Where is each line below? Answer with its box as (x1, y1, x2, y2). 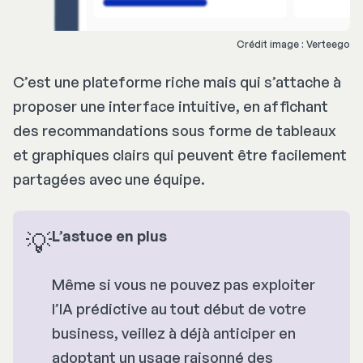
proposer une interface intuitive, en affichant (13, 97, 328, 116)
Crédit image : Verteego (237, 38, 350, 51)
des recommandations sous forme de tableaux (13, 122, 336, 140)
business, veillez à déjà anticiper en (52, 324, 296, 343)
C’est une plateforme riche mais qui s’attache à (13, 73, 341, 92)
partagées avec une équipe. (13, 170, 205, 189)
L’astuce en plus (52, 227, 170, 246)
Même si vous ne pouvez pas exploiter (52, 275, 315, 294)
